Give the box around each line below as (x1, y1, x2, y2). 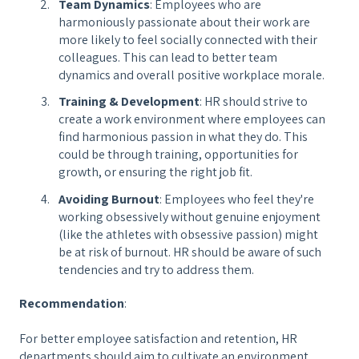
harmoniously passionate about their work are (58, 14, 310, 31)
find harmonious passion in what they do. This (58, 128, 308, 146)
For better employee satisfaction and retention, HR (19, 329, 297, 347)
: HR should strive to (200, 93, 308, 111)
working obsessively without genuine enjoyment (58, 208, 321, 225)
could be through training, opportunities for (58, 146, 298, 163)
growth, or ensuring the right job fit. (58, 163, 252, 181)
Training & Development (58, 93, 200, 111)
